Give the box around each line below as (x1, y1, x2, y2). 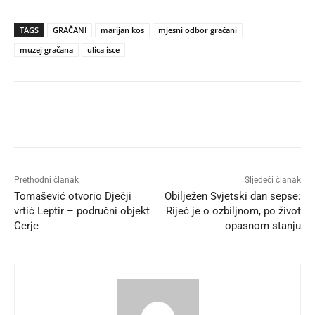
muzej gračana (20, 44, 73, 55)
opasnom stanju (224, 219, 301, 232)
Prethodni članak (14, 174, 79, 185)
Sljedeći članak (244, 174, 301, 185)
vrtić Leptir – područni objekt (14, 204, 150, 217)
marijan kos (101, 24, 144, 35)
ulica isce (87, 44, 120, 55)
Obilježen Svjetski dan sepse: (164, 189, 301, 202)
